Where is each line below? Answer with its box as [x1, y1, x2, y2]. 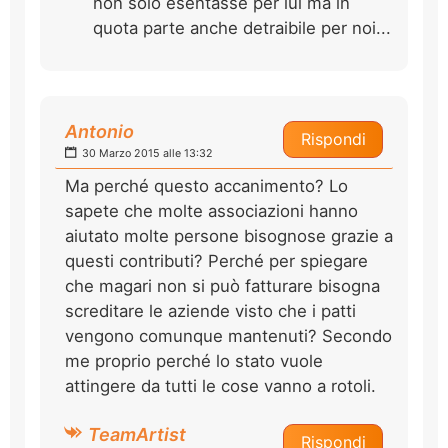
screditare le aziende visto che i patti [65, 300, 356, 321]
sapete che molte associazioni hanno [65, 200, 358, 221]
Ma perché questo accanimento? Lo [65, 175, 348, 196]
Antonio [65, 120, 134, 142]
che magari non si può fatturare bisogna [65, 275, 380, 296]
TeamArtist [88, 423, 186, 445]
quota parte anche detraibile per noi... [93, 17, 391, 38]
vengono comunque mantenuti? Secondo [65, 325, 392, 346]
